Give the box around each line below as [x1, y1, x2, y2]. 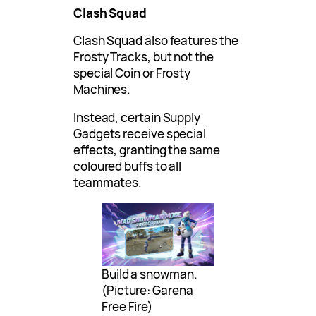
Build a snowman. [102, 266, 197, 283]
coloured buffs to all [73, 158, 182, 175]
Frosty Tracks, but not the [73, 49, 214, 66]
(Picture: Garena [102, 282, 193, 299]
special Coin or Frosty [73, 65, 191, 82]
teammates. [73, 174, 142, 191]
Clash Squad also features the [73, 32, 238, 49]
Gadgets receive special [73, 126, 207, 142]
